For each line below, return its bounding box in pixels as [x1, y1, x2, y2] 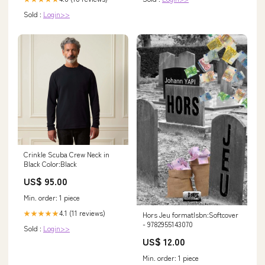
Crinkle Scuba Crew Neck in [24, 148, 109, 159]
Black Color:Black [24, 158, 77, 169]
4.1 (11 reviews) [59, 207, 105, 218]
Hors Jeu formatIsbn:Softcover [143, 209, 238, 219]
